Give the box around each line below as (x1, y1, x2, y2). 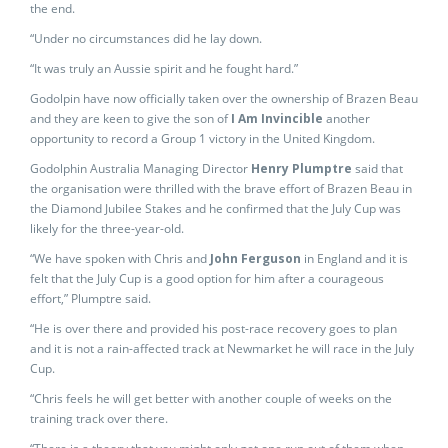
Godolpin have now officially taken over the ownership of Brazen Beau (30, 90, 418, 107)
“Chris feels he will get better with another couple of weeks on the (30, 390, 392, 407)
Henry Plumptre (251, 160, 352, 177)
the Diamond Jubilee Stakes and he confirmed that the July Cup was (30, 200, 401, 217)
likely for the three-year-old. (30, 220, 184, 237)
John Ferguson (210, 250, 301, 267)
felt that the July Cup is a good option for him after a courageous (30, 270, 384, 287)
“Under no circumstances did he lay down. (30, 30, 262, 47)
